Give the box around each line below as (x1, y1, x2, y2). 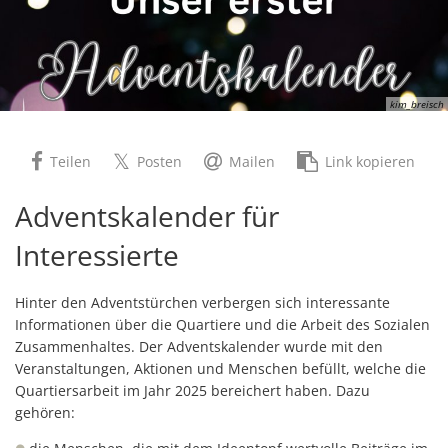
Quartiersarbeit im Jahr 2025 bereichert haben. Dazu (15, 380, 370, 400)
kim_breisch (390, 96, 444, 111)
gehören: (15, 402, 75, 422)
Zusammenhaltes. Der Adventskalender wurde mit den (15, 336, 383, 356)
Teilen (50, 151, 91, 171)
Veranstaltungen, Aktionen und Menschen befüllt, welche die (15, 358, 426, 378)
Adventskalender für (15, 196, 279, 235)
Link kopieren (325, 151, 415, 171)
